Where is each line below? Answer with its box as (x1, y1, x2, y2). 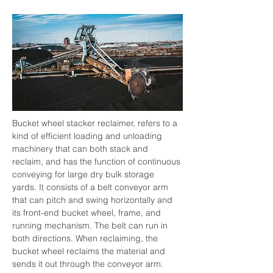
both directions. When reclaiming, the (12, 233, 160, 244)
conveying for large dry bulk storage (12, 169, 157, 180)
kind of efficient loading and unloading (12, 130, 165, 141)
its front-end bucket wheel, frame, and (12, 207, 163, 218)
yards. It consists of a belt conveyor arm (12, 182, 171, 193)
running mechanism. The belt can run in (12, 220, 170, 231)
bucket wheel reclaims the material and (12, 246, 168, 257)
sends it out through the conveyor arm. (12, 258, 166, 269)
